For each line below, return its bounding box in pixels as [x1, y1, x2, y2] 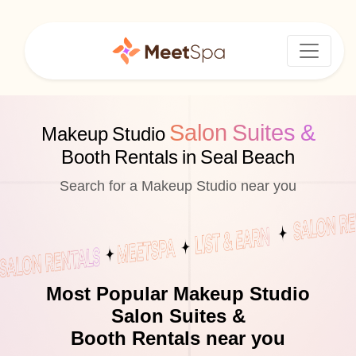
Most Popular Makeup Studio [46, 283, 310, 305]
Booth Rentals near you [71, 327, 285, 350]
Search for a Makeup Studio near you [60, 178, 296, 195]
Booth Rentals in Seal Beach [61, 146, 295, 168]
